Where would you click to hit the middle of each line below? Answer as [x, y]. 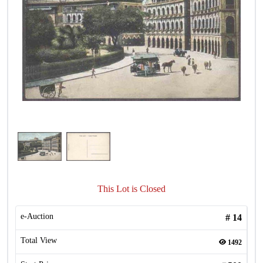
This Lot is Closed [131, 189]
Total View [39, 240]
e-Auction [37, 216]
